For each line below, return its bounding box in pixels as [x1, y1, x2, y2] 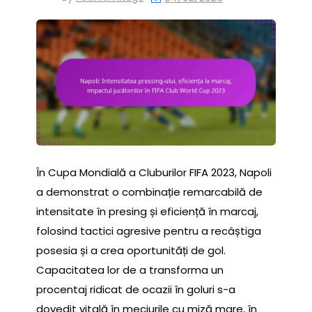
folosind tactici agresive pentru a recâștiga [36, 223, 261, 238]
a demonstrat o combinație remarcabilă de [36, 184, 263, 199]
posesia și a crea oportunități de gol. [36, 242, 226, 258]
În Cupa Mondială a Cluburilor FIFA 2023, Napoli [36, 164, 272, 180]
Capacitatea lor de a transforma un [36, 262, 224, 277]
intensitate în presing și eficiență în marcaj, [36, 203, 258, 219]
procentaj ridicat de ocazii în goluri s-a [36, 281, 235, 297]
